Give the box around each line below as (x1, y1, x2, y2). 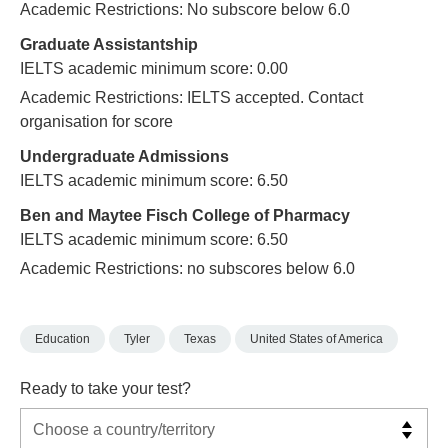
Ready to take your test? (20, 379, 191, 397)
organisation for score (20, 113, 173, 131)
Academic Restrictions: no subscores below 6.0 (20, 260, 355, 278)
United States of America (250, 332, 383, 347)
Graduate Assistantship (20, 36, 198, 54)
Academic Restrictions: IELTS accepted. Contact (20, 89, 363, 107)
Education (35, 332, 90, 347)
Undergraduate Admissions (20, 148, 229, 166)
